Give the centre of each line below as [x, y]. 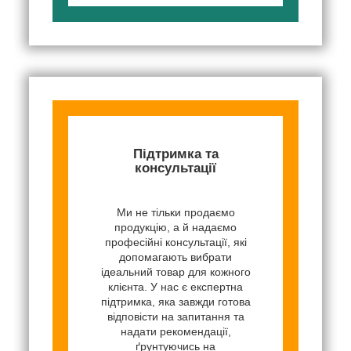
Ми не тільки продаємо [175, 212]
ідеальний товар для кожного [175, 271]
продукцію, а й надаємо [175, 227]
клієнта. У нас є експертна [175, 286]
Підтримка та [175, 154]
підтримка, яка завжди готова [175, 301]
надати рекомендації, [175, 331]
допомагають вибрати [175, 257]
